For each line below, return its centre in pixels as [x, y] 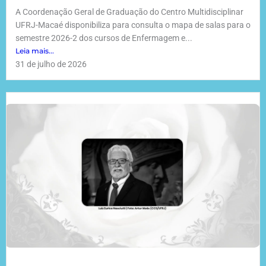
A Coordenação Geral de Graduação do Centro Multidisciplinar [129, 12]
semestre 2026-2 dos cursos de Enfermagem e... [104, 38]
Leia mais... [35, 50]
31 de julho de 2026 [51, 64]
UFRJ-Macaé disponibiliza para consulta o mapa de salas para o [133, 25]
